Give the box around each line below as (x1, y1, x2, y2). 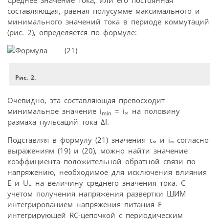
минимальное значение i (7, 106, 102, 116)
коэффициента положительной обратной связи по (7, 156, 196, 166)
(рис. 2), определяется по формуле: (7, 27, 137, 37)
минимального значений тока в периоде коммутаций (7, 16, 209, 26)
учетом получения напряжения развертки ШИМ (7, 188, 186, 198)
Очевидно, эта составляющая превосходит (7, 95, 165, 105)
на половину (129, 106, 180, 116)
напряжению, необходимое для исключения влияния (7, 167, 207, 177)
